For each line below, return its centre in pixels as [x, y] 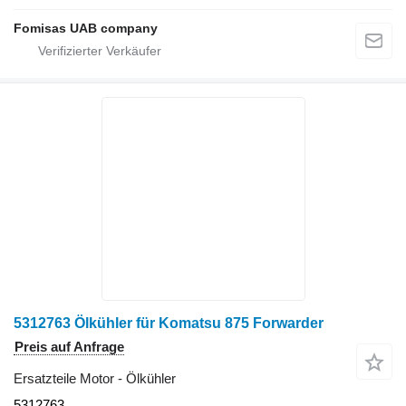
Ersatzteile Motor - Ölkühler [95, 379]
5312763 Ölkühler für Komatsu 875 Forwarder [169, 324]
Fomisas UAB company [86, 29]
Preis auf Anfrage [69, 347]
